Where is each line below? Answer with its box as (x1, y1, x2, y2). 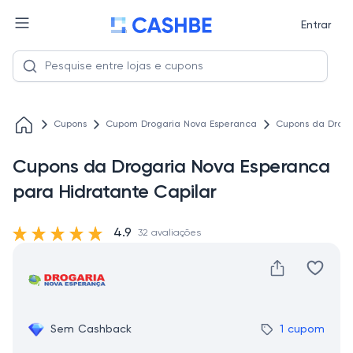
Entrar (300, 20, 331, 31)
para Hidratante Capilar (13, 183, 217, 202)
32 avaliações (138, 229, 201, 238)
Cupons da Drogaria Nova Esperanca (13, 158, 330, 176)
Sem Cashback (50, 324, 132, 335)
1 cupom (280, 324, 325, 335)
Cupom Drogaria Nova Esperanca (106, 120, 257, 129)
